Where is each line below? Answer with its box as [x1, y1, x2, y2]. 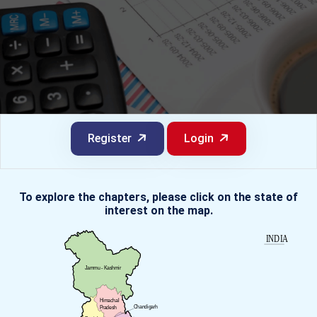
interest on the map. [104, 204, 213, 218]
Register [88, 132, 132, 146]
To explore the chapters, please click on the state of [19, 190, 298, 204]
